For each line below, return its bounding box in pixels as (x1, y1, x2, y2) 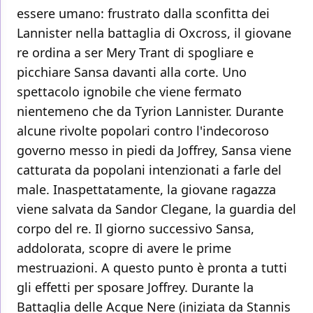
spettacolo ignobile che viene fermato (17, 83, 242, 101)
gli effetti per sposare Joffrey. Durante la (17, 279, 254, 296)
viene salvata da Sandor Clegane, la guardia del (17, 201, 296, 218)
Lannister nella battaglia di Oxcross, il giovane (17, 24, 291, 42)
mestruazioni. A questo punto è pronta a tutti (17, 259, 287, 277)
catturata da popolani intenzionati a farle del (17, 161, 282, 179)
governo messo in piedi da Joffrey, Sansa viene (17, 142, 291, 159)
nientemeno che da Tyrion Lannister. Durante (17, 103, 284, 120)
